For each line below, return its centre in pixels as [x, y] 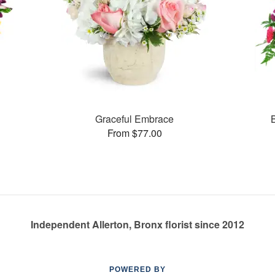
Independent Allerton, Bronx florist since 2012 [137, 224]
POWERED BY [137, 269]
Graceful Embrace [135, 118]
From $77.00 [134, 133]
